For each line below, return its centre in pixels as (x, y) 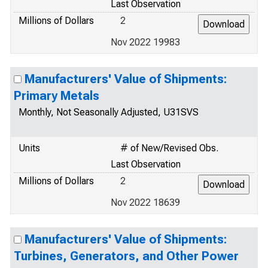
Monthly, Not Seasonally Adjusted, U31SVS (109, 112)
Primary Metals (57, 96)
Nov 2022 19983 (145, 42)
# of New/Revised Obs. (169, 148)
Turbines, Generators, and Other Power (126, 256)
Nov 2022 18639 (145, 202)
